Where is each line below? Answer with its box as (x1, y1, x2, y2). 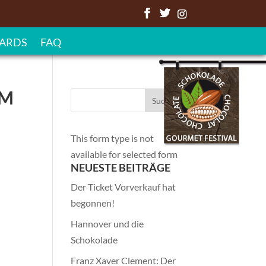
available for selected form (71, 148, 178, 160)
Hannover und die (71, 218, 144, 229)
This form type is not (71, 132, 154, 144)
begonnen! (71, 197, 115, 208)
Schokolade (71, 234, 118, 245)
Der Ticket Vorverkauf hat (71, 181, 176, 192)
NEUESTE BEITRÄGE (71, 161, 171, 174)
